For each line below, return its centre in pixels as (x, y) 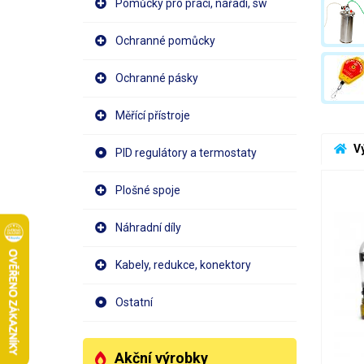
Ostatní (134, 302)
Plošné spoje (148, 190)
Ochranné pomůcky (165, 41)
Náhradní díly (148, 227)
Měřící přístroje (153, 115)
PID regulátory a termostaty (186, 153)
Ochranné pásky (157, 78)
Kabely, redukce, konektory (183, 265)
